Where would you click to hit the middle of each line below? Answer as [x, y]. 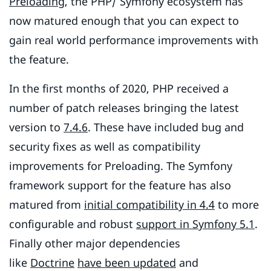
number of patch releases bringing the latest [124, 108]
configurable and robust [73, 224]
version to [36, 127]
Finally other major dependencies [95, 243]
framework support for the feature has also [120, 185]
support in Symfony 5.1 [195, 224]
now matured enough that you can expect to [124, 21]
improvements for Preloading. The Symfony [121, 166]
